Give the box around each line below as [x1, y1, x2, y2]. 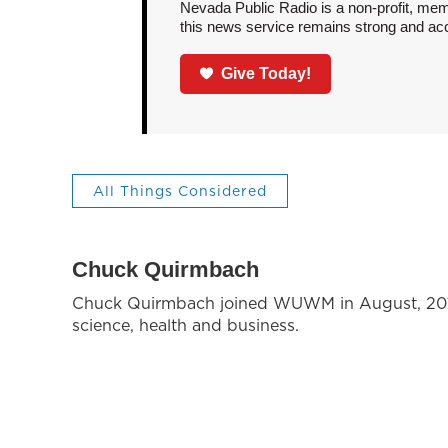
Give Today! [221, 64, 312, 82]
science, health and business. [72, 313, 299, 336]
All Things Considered [93, 180, 267, 201]
